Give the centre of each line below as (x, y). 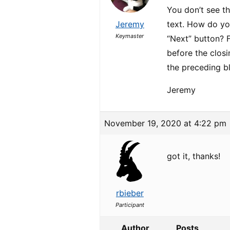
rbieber (130, 193)
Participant (130, 205)
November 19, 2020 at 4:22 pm (166, 123)
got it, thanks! (194, 156)
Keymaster (130, 36)
